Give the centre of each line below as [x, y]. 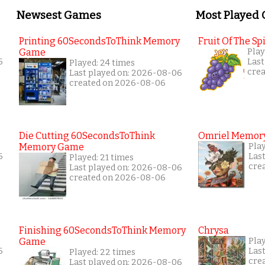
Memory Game [51, 147]
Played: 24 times [102, 63]
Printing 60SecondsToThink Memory [99, 41]
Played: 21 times [101, 158]
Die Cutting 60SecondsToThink [87, 136]
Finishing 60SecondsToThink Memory [102, 231]
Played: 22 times [102, 253]
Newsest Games [59, 15]
